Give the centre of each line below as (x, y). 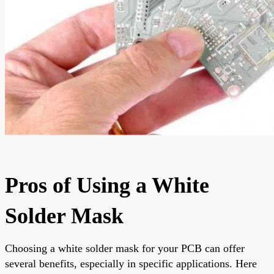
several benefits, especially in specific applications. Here (131, 263)
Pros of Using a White (107, 185)
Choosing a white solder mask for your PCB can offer (125, 248)
